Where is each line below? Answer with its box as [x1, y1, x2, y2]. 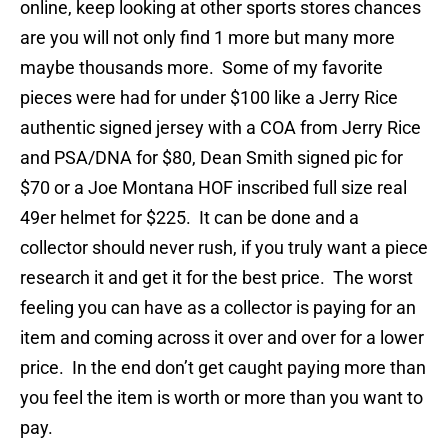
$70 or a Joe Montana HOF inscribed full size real [20, 177, 407, 199]
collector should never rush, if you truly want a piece [20, 237, 428, 259]
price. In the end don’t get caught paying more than [20, 357, 426, 379]
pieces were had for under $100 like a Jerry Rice [20, 87, 398, 109]
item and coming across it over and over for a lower [20, 327, 424, 349]
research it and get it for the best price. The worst [20, 267, 413, 289]
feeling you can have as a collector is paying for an [20, 297, 416, 319]
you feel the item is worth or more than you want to [20, 387, 423, 409]
